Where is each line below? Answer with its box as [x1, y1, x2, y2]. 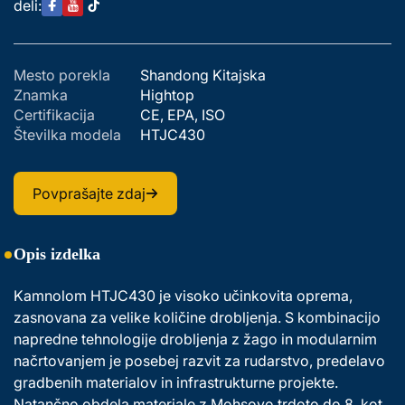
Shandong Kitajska [140, 66, 266, 84]
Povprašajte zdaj [33, 184, 146, 202]
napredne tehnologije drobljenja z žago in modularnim [14, 330, 381, 348]
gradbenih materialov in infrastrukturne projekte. [14, 373, 342, 391]
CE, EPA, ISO [140, 106, 225, 124]
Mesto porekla [14, 66, 110, 84]
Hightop [140, 86, 194, 104]
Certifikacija [14, 106, 95, 124]
